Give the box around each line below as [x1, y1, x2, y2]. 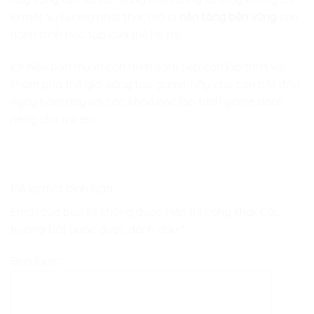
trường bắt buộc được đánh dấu [11, 222, 181, 237]
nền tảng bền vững [179, 9, 276, 24]
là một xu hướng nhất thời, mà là [11, 9, 179, 24]
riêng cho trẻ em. [11, 111, 97, 126]
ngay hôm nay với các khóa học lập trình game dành [11, 94, 284, 109]
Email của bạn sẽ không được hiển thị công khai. [11, 205, 257, 219]
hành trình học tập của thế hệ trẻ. [11, 27, 183, 41]
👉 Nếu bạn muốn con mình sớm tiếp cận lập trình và [11, 59, 283, 74]
